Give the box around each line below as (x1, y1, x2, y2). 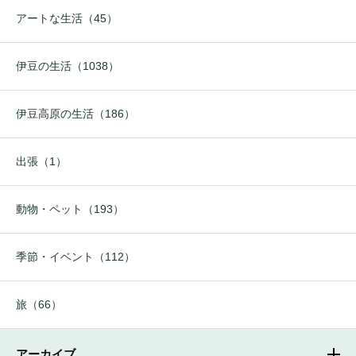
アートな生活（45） (16, 12, 118, 25)
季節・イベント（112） (16, 250, 135, 264)
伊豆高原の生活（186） (16, 107, 135, 121)
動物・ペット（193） (16, 203, 124, 216)
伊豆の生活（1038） (16, 60, 119, 73)
